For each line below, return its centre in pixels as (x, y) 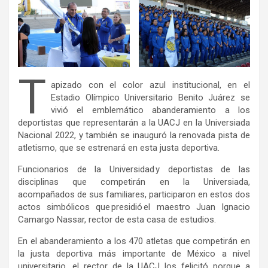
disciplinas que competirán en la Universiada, (134, 182)
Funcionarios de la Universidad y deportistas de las (134, 169)
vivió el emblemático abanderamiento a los (150, 110)
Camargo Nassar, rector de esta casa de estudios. (119, 220)
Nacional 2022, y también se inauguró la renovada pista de (134, 135)
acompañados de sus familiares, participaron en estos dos (134, 194)
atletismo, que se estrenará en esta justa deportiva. (121, 148)
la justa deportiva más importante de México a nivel (134, 254)
